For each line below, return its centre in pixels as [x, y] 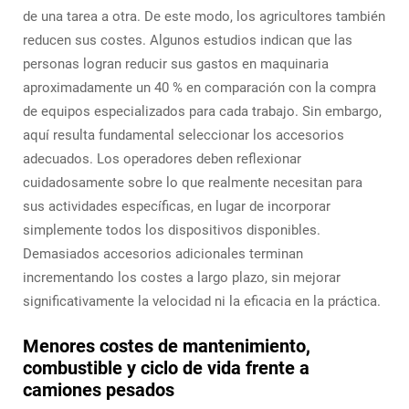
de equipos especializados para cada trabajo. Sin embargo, [202, 111]
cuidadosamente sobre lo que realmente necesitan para [193, 183]
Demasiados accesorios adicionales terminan [163, 254]
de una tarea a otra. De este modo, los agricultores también [204, 16]
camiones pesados [99, 390]
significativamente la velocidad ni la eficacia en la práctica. [202, 301]
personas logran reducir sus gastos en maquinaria [176, 64]
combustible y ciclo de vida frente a [166, 368]
